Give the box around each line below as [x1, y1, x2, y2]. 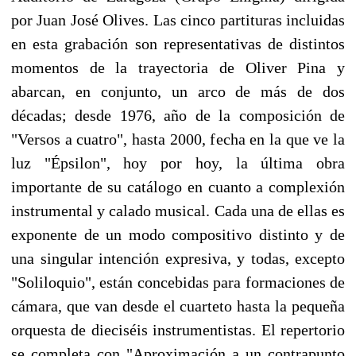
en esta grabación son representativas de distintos [11, 34, 345, 52]
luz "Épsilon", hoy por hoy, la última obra [11, 153, 345, 172]
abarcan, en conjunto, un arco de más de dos [11, 82, 345, 100]
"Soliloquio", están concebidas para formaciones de [11, 273, 345, 291]
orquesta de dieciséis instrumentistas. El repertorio [11, 320, 345, 339]
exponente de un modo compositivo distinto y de [11, 225, 345, 243]
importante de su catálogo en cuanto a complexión [11, 177, 345, 195]
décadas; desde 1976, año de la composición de [11, 106, 345, 124]
